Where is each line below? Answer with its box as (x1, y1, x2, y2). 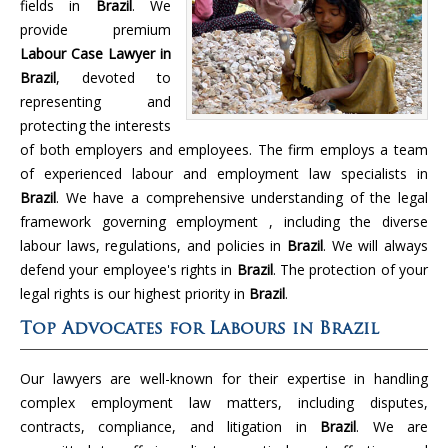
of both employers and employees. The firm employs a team (20, 139, 428, 159)
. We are (356, 416, 429, 436)
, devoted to (56, 67, 171, 87)
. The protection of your (272, 259, 429, 279)
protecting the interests (20, 115, 171, 135)
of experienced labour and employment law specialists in (20, 163, 428, 183)
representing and (20, 91, 171, 111)
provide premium (20, 19, 171, 39)
